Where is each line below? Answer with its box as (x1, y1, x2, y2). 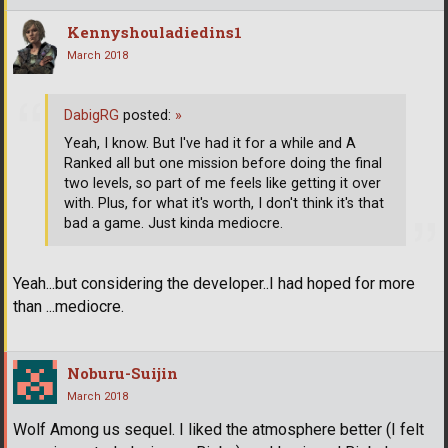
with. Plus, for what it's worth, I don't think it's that (64, 194, 384, 212)
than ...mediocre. (13, 297, 124, 317)
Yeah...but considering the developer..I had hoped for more (13, 274, 415, 294)
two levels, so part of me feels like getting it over (64, 174, 381, 192)
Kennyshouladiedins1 (67, 22, 242, 43)
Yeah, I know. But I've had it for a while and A (64, 134, 356, 152)
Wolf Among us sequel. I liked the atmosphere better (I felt (13, 420, 424, 440)
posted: (119, 106, 175, 124)
